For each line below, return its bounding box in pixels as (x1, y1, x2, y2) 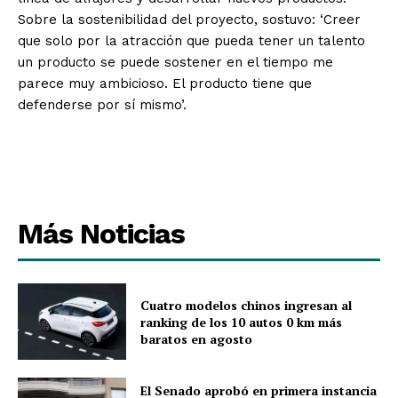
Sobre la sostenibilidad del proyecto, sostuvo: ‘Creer (18, 12, 361, 28)
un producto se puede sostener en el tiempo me (18, 54, 333, 71)
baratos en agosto (140, 330, 253, 347)
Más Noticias (18, 217, 185, 251)
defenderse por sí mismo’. (18, 97, 187, 114)
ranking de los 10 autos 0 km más (140, 313, 343, 330)
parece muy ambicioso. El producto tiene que (18, 76, 312, 92)
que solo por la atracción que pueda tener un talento (18, 33, 365, 50)
